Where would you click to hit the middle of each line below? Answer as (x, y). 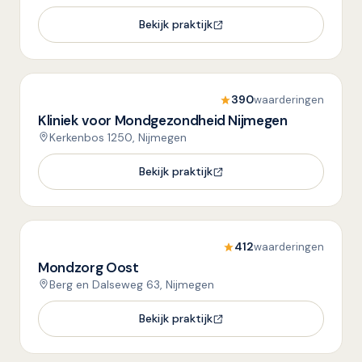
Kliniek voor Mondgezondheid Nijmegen (163, 120)
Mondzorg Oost (88, 267)
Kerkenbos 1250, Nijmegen (118, 137)
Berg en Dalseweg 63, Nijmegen (132, 284)
